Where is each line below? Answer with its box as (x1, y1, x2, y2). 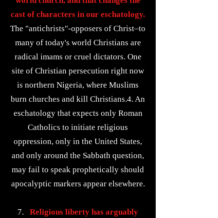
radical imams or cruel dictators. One (14, 52, 142, 61)
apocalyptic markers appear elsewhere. (11, 179, 145, 188)
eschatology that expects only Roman (13, 109, 143, 118)
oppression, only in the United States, (14, 137, 142, 146)
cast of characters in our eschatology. (11, 10, 145, 19)
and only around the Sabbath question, (12, 151, 144, 160)
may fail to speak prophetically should (12, 165, 144, 174)
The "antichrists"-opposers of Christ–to (10, 24, 145, 33)
